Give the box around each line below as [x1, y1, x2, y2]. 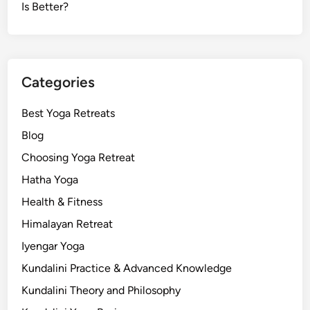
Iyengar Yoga [21, 239, 85, 253]
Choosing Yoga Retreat [21, 150, 136, 164]
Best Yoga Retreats [21, 106, 116, 120]
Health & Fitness [21, 194, 103, 208]
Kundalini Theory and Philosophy [21, 283, 181, 297]
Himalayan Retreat [21, 217, 113, 230]
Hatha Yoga [21, 172, 79, 186]
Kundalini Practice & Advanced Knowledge [21, 261, 232, 275]
